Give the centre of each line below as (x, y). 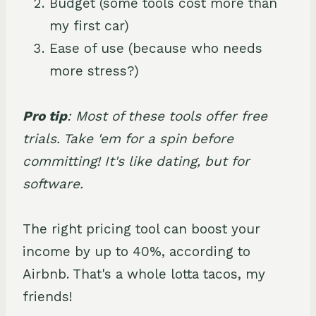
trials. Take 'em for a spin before (128, 138)
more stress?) (94, 71)
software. (53, 183)
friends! (48, 296)
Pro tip (45, 116)
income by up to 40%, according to (136, 251)
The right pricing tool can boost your (141, 229)
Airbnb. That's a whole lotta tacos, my (144, 274)
